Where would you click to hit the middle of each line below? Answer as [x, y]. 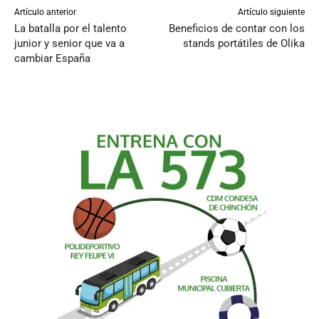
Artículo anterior [45, 12]
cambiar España [52, 59]
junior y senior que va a [69, 44]
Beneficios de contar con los [236, 29]
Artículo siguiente [271, 12]
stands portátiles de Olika [244, 44]
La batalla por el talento [70, 29]
